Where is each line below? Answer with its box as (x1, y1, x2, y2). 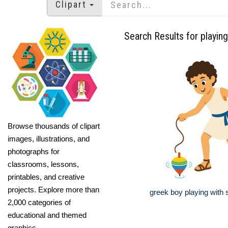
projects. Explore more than (8, 185, 99, 194)
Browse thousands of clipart (8, 121, 100, 130)
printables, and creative (8, 172, 84, 181)
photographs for (8, 147, 60, 156)
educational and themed (8, 210, 87, 219)
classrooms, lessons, (8, 159, 79, 168)
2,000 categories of (8, 197, 71, 207)
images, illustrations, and (8, 134, 90, 143)
